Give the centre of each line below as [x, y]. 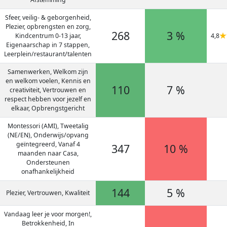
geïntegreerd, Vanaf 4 [48, 144]
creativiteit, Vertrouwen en [48, 90]
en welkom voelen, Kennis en [48, 81]
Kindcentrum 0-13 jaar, [48, 36]
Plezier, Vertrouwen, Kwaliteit [48, 193]
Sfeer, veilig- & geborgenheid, [48, 17]
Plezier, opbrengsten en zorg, [48, 27]
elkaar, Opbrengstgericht [48, 108]
